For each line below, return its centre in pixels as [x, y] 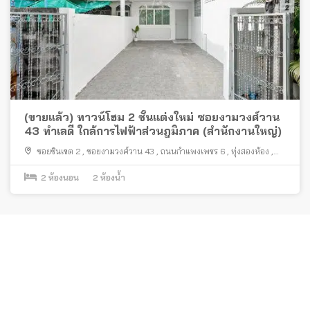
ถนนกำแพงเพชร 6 [193, 151]
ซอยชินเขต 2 [58, 151]
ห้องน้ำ [112, 177]
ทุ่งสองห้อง [250, 151]
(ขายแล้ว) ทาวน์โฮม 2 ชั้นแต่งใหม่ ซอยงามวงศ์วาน [152, 117]
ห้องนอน [63, 177]
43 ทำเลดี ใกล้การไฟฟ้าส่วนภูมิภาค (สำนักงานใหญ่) [153, 130]
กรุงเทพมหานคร [53, 164]
